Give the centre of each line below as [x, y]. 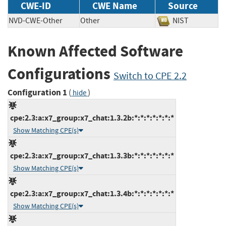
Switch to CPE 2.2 [150, 76]
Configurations [61, 74]
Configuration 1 [37, 92]
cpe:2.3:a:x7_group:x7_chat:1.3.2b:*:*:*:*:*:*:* [91, 118]
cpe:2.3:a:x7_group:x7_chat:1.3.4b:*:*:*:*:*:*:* [91, 193]
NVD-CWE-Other [36, 21]
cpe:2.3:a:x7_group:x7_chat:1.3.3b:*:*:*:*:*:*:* [91, 155]
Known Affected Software [95, 51]
